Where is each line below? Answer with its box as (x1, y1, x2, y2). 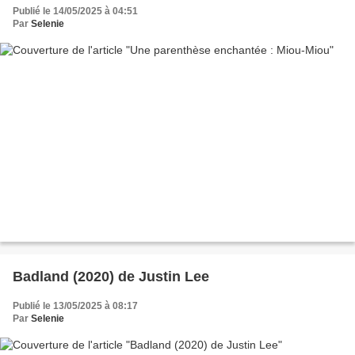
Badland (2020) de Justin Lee (13, 269, 209, 285)
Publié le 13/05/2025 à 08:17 (13, 300, 138, 312)
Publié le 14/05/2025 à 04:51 (13, 5, 138, 17)
